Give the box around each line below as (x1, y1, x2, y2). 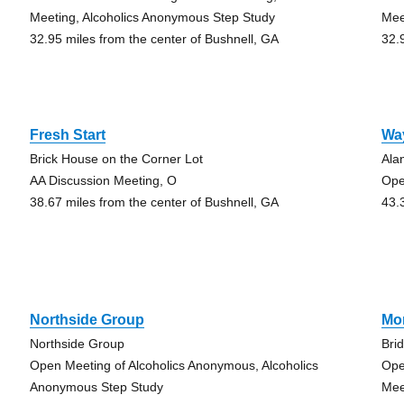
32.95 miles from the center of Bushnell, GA (29, 32, 279, 46)
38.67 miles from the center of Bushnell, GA (29, 195, 279, 209)
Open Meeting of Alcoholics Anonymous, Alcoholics (29, 358, 318, 372)
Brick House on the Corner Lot (29, 151, 203, 166)
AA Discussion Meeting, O (29, 173, 177, 188)
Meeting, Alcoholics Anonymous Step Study (29, 10, 275, 24)
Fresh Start (29, 127, 106, 142)
